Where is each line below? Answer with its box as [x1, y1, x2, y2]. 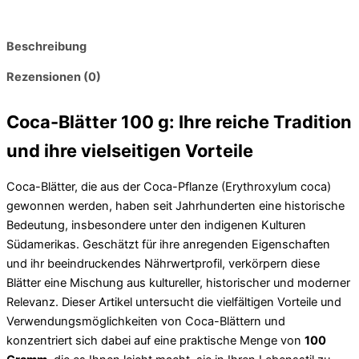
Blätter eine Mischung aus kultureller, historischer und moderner [6, 275, 350, 290]
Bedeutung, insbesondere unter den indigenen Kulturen [6, 217, 306, 232]
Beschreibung [6, 38, 87, 54]
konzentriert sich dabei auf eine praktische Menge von [6, 333, 305, 348]
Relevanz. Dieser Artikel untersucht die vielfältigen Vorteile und [6, 294, 341, 309]
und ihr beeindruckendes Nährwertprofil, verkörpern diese [6, 256, 320, 271]
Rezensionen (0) [6, 70, 101, 85]
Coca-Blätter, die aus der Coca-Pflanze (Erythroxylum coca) [6, 179, 331, 194]
